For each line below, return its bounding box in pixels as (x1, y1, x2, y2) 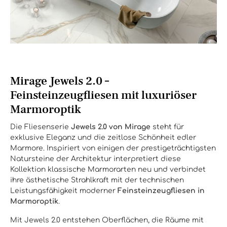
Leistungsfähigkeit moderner (10, 187, 118, 195)
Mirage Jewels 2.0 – (10, 73, 109, 89)
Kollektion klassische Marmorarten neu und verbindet (10, 166, 206, 173)
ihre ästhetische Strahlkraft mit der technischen (10, 176, 184, 184)
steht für (150, 123, 184, 131)
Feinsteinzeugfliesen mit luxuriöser (10, 88, 197, 103)
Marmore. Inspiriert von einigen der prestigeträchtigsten (10, 144, 216, 152)
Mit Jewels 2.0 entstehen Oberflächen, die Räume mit (10, 216, 204, 224)
